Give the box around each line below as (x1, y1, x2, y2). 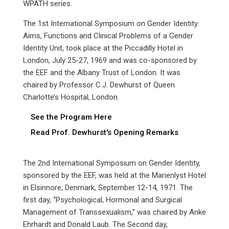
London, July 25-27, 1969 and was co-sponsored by (22, 56, 197, 65)
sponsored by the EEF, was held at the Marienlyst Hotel (22, 171, 206, 180)
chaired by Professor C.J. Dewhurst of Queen (22, 80, 175, 89)
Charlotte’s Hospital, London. (22, 93, 119, 102)
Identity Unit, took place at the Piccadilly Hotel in (22, 43, 183, 53)
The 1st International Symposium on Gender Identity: (22, 19, 199, 28)
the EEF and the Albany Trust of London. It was (22, 68, 180, 77)
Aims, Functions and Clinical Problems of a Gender (22, 31, 193, 40)
